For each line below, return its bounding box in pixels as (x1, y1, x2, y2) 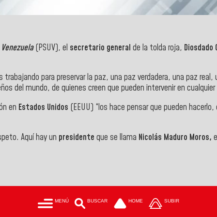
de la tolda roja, (133, 42, 184, 54)
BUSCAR (87, 198, 108, 204)
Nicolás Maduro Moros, (139, 131, 212, 143)
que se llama (96, 131, 139, 143)
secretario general (70, 42, 133, 54)
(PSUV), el (33, 42, 70, 54)
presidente (59, 131, 96, 143)
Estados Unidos (18, 102, 68, 114)
